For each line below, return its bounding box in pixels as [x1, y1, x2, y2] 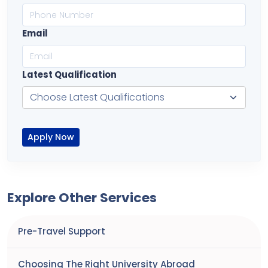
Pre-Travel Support [13, 225, 105, 237]
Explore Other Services [7, 188, 157, 207]
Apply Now [28, 131, 74, 143]
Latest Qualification [22, 68, 117, 81]
